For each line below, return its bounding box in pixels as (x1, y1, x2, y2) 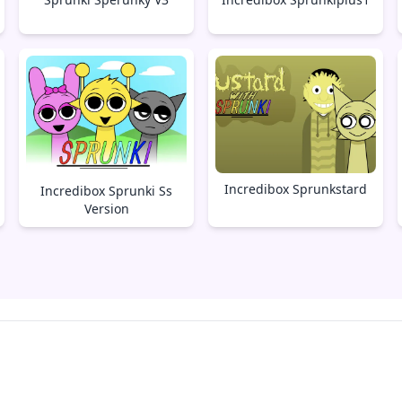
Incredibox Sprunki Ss (40, 182, 173, 200)
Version (83, 200, 129, 218)
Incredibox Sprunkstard (223, 180, 367, 198)
